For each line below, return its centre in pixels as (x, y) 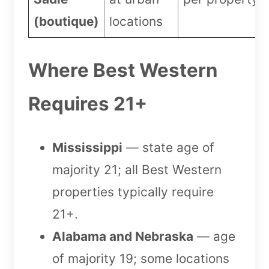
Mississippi (87, 148)
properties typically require (133, 192)
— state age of (168, 148)
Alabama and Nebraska (123, 237)
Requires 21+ (88, 104)
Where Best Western (123, 71)
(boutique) (66, 22)
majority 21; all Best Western (137, 170)
